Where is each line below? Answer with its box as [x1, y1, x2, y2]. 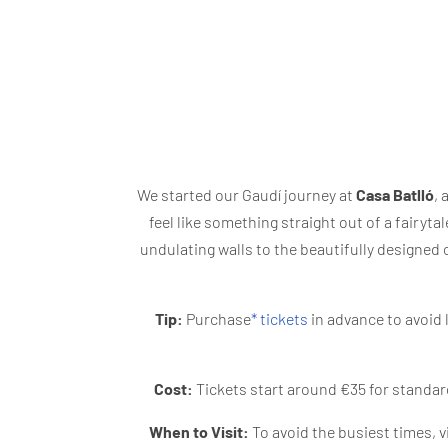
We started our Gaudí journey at [136, 184, 356, 204]
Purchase [183, 308, 251, 328]
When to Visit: [148, 421, 249, 441]
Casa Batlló [355, 184, 434, 204]
